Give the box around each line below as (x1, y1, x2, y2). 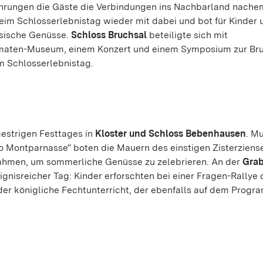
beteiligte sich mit (147, 29, 228, 41)
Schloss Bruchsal (71, 29, 147, 41)
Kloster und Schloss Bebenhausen (95, 128, 246, 139)
